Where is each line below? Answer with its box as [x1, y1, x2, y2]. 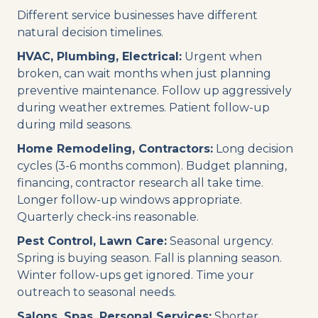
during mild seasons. [17, 117, 132, 131]
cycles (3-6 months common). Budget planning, [17, 158, 287, 172]
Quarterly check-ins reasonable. [17, 209, 199, 224]
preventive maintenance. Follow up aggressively [17, 83, 292, 97]
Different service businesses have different [17, 8, 258, 22]
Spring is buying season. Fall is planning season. [17, 251, 282, 265]
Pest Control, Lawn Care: [17, 234, 167, 248]
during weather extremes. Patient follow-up [17, 100, 270, 114]
